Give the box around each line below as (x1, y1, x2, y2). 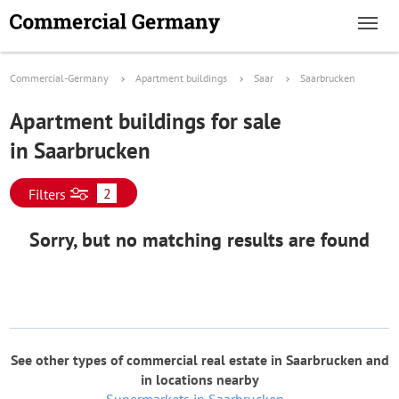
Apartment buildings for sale (10, 107, 281, 135)
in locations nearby (140, 370, 259, 388)
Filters (28, 185, 66, 203)
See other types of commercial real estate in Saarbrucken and (10, 351, 389, 369)
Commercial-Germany (10, 71, 109, 85)
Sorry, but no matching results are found (29, 227, 370, 252)
